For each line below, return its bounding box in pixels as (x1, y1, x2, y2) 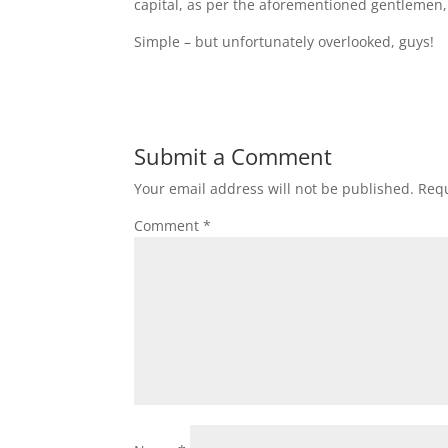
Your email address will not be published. (134, 179, 415, 198)
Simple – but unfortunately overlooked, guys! (134, 32, 435, 51)
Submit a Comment (134, 141, 333, 171)
